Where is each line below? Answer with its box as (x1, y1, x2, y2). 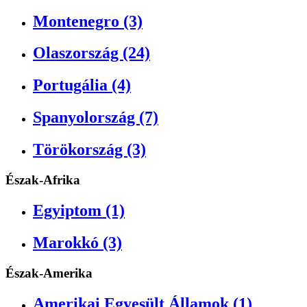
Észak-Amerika (5, 265, 93, 280)
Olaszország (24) (33, 44, 150, 62)
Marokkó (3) (33, 233, 122, 251)
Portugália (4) (33, 76, 131, 95)
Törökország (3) (33, 140, 146, 159)
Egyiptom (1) (33, 201, 125, 219)
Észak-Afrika (5, 173, 80, 188)
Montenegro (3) (33, 12, 143, 30)
